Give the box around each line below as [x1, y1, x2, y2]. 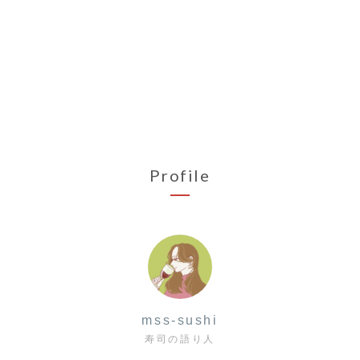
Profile [149, 166, 211, 186]
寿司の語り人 [145, 333, 215, 346]
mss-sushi [141, 313, 219, 328]
